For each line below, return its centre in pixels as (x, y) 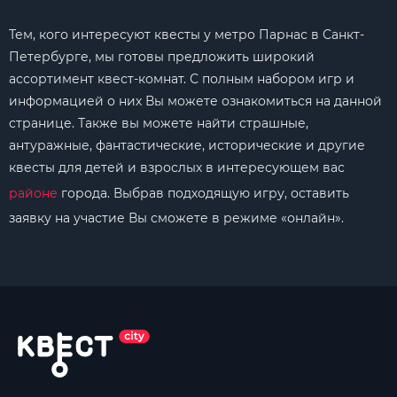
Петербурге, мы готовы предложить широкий (162, 57)
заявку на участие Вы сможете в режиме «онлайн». (176, 218)
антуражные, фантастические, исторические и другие (187, 145)
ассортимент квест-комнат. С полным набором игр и (182, 79)
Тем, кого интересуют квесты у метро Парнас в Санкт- (187, 35)
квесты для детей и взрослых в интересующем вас (177, 167)
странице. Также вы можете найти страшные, (159, 123)
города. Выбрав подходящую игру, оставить (203, 193)
